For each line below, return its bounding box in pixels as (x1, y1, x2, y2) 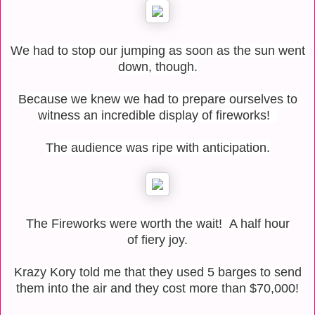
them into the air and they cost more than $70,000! (16, 281, 299, 295)
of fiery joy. (127, 232, 188, 247)
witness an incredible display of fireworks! (38, 108, 277, 122)
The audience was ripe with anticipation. (45, 140, 270, 155)
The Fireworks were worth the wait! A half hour (25, 216, 290, 231)
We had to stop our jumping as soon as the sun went (10, 43, 305, 58)
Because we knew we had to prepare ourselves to (18, 91, 297, 106)
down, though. (117, 59, 198, 74)
